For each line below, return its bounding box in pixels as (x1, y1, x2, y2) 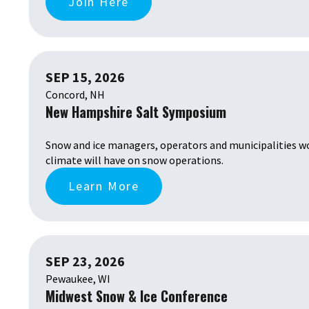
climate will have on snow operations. (46, 152, 223, 167)
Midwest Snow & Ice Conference (46, 285, 228, 306)
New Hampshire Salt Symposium (46, 101, 226, 123)
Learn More (68, 177, 139, 194)
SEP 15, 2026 (46, 68, 125, 86)
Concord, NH (46, 88, 105, 102)
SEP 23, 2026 (46, 252, 125, 270)
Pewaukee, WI (46, 271, 110, 286)
